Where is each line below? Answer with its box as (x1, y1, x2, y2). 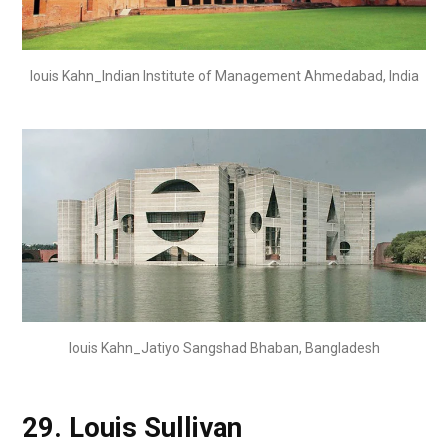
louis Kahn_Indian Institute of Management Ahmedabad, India (29, 67, 419, 84)
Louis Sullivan (69, 411, 242, 445)
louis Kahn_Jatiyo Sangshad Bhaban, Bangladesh (68, 339, 380, 356)
